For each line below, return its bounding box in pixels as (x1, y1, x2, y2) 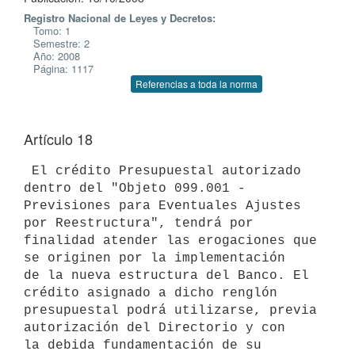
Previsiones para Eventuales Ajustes (24, 198, 301, 213)
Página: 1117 (24, 61, 94, 76)
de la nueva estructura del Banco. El (24, 268, 309, 283)
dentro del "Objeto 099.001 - (24, 181, 246, 196)
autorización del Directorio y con (24, 320, 285, 335)
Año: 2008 (24, 48, 80, 63)
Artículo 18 (24, 128, 93, 149)
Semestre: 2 (24, 36, 90, 51)
